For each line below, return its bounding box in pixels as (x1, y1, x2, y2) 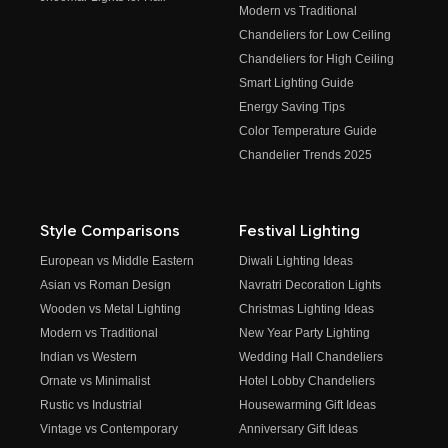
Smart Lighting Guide (239, 76, 354, 91)
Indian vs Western (40, 350, 137, 365)
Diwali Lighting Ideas (239, 254, 353, 269)
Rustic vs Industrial (40, 398, 142, 413)
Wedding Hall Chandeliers (239, 350, 383, 365)
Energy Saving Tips (239, 100, 345, 115)
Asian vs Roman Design (40, 278, 171, 293)
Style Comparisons (40, 222, 180, 241)
